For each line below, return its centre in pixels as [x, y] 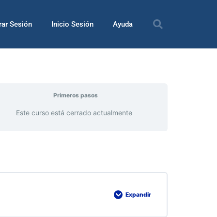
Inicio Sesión [72, 24]
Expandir [138, 195]
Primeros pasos [76, 95]
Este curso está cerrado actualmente [74, 112]
